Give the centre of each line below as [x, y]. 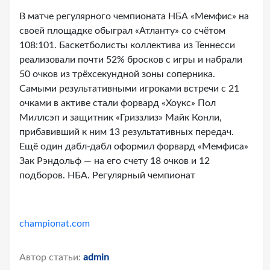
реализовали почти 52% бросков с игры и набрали [131, 60]
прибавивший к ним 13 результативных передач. [127, 132]
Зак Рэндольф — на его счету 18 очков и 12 [115, 161]
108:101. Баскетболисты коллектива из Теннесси [127, 45]
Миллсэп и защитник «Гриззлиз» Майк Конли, [121, 118]
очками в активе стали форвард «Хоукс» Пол [118, 103]
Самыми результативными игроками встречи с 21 [129, 89]
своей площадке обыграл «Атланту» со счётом [122, 31]
